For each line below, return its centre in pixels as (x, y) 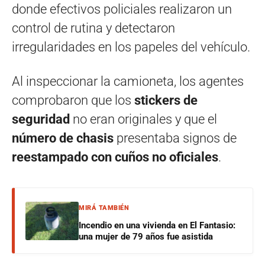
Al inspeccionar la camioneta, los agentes (128, 81)
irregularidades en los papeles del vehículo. (131, 47)
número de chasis (63, 138)
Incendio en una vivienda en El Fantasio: (157, 225)
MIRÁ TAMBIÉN (104, 208)
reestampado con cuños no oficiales (115, 157)
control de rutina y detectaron (93, 28)
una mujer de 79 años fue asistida (146, 237)
